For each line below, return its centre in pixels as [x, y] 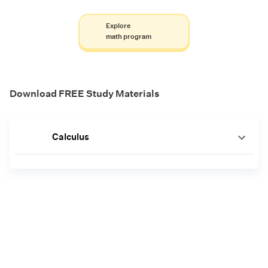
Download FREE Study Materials [85, 94]
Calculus [70, 137]
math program [128, 37]
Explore [118, 26]
